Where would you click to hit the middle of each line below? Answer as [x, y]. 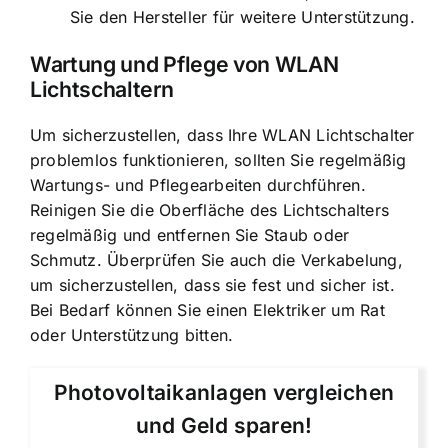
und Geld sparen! [224, 425]
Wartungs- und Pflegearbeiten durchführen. [198, 184]
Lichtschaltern [102, 88]
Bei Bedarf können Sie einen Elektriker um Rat [207, 309]
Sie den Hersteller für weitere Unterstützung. [242, 17]
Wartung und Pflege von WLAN [184, 63]
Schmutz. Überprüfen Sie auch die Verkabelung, [216, 259]
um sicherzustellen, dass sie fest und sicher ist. [212, 284]
